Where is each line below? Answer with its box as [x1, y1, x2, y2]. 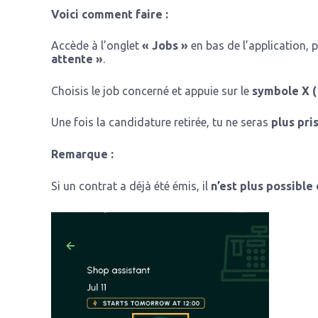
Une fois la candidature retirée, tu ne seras [51, 116, 271, 129]
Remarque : [51, 147, 114, 160]
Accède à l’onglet [51, 39, 142, 53]
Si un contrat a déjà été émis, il [51, 179, 211, 192]
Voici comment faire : [51, 7, 168, 21]
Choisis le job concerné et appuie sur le [51, 84, 252, 97]
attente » [51, 53, 103, 66]
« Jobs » [142, 39, 188, 53]
